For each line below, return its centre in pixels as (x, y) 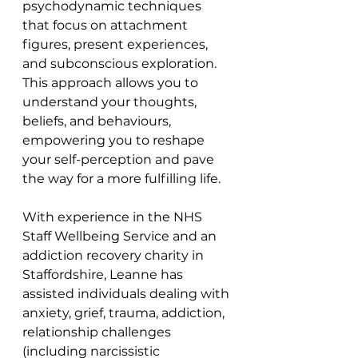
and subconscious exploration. (121, 63)
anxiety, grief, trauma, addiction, (125, 312)
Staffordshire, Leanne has (104, 274)
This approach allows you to (112, 82)
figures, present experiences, (117, 44)
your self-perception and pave (120, 159)
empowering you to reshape (115, 140)
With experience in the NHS (114, 217)
